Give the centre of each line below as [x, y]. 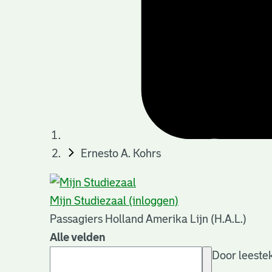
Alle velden [78, 238]
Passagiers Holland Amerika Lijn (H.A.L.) [148, 219]
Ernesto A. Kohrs [121, 154]
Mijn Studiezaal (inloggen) [114, 201]
